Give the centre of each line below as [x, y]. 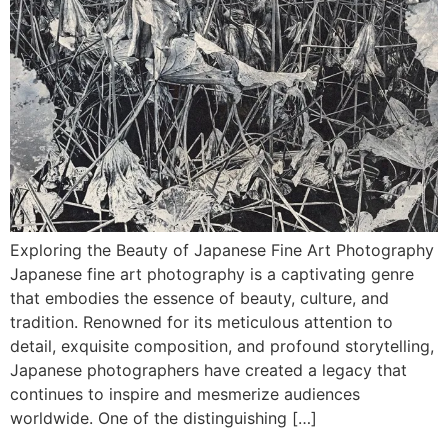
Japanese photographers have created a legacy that [208, 370]
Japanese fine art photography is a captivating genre [212, 274]
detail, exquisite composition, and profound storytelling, [222, 346]
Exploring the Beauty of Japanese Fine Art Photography [222, 250]
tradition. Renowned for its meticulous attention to [201, 322]
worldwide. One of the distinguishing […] [163, 418]
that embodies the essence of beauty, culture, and [199, 298]
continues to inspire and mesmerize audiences [185, 394]
